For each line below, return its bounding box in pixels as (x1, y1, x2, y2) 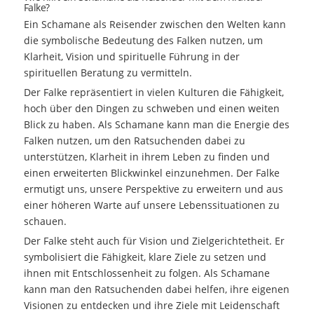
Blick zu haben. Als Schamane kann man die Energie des (23, 117, 289, 131)
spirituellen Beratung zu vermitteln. (23, 65, 192, 79)
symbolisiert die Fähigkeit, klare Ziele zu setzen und (23, 250, 266, 264)
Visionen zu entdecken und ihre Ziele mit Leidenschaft (23, 298, 280, 312)
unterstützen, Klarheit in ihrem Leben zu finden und (23, 149, 270, 163)
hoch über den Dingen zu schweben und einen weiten (23, 101, 280, 115)
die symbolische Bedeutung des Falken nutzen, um (23, 33, 263, 47)
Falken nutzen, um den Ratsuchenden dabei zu (23, 133, 245, 147)
